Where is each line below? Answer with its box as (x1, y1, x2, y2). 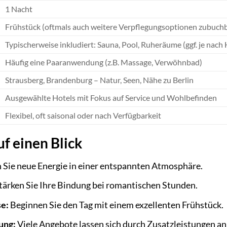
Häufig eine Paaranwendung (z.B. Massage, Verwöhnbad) (5, 57, 202, 67)
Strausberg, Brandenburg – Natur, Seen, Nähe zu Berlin (5, 75, 194, 85)
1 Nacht (5, 4, 32, 14)
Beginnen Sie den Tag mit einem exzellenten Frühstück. (8, 199, 223, 210)
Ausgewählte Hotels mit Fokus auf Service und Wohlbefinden (5, 93, 217, 103)
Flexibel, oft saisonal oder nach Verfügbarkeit (5, 110, 161, 121)
